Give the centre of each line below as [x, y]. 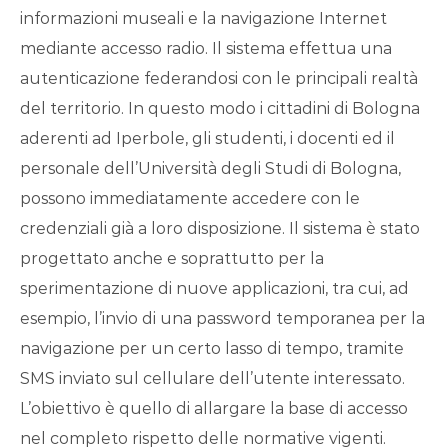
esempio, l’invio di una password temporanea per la [222, 319]
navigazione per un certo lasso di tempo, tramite [212, 349]
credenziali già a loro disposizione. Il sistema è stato [220, 229]
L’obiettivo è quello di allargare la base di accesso [214, 409]
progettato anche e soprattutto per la [172, 259]
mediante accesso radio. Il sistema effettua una [206, 49]
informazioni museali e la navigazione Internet [203, 19]
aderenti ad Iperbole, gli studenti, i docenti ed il [207, 139]
